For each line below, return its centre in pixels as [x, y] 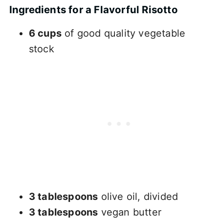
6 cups [45, 33]
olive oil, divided [138, 196]
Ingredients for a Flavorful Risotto [93, 9]
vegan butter [130, 212]
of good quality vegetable [123, 33]
